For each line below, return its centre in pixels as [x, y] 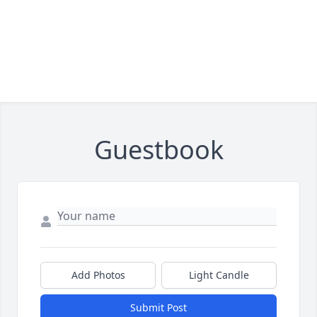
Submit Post [158, 307]
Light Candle [219, 275]
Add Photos [98, 275]
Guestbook [158, 150]
